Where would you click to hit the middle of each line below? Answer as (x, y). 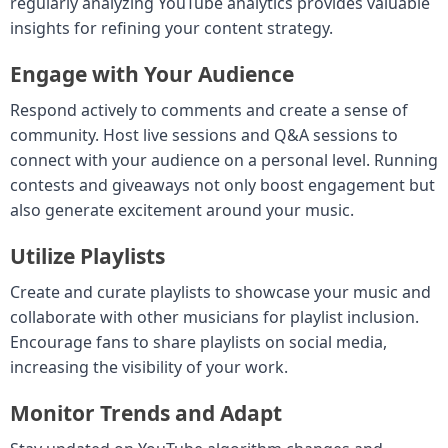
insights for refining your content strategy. (171, 27)
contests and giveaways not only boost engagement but (222, 184)
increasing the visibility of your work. (149, 366)
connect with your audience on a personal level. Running (224, 159)
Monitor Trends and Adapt (146, 412)
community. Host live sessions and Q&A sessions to (204, 134)
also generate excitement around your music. (182, 209)
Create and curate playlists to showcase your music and (220, 291)
